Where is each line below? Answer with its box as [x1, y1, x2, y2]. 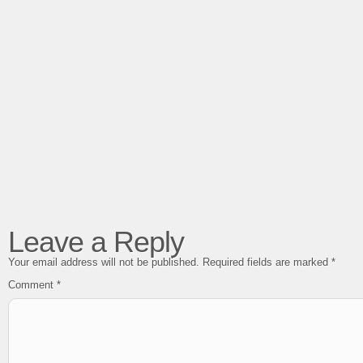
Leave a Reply [8, 225, 184, 258]
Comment [8, 279, 57, 291]
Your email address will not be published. [8, 256, 199, 268]
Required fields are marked [203, 256, 331, 268]
